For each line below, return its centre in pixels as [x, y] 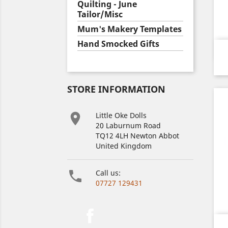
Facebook [119, 211]
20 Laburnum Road [128, 125]
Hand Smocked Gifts [118, 44]
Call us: [108, 173]
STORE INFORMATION [116, 89]
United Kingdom [124, 146]
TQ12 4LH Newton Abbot [137, 136]
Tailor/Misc [100, 14]
